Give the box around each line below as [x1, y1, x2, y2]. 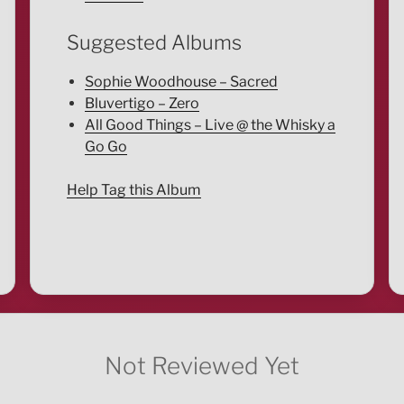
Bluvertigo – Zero [84, 94, 199, 112]
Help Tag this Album [66, 180, 201, 198]
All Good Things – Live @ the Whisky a [84, 115, 335, 133]
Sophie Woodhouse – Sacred [84, 72, 278, 90]
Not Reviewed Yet [104, 351, 299, 380]
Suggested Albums [66, 31, 242, 55]
